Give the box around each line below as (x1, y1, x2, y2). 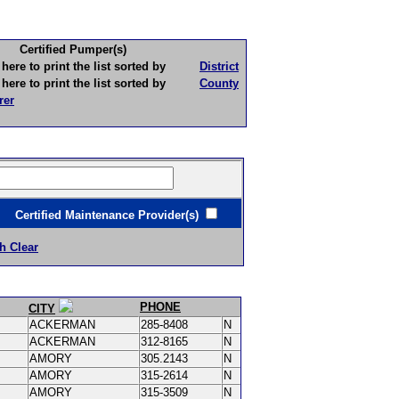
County (199, 77, 239, 90)
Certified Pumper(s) (19, 43, 126, 56)
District (199, 60, 239, 73)
